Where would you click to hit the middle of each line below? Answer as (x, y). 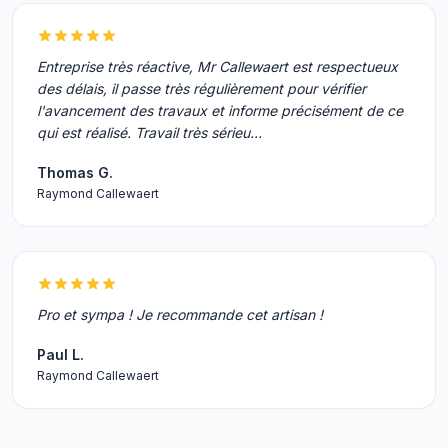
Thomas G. (75, 172)
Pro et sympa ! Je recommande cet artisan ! (180, 314)
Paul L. (60, 354)
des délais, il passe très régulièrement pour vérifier (201, 88)
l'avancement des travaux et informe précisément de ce (220, 110)
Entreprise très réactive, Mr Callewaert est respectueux (217, 66)
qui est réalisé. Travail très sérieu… (149, 132)
